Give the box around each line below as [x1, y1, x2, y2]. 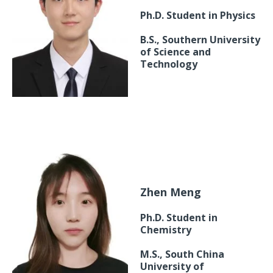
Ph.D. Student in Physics [140, 9, 255, 23]
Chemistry [140, 223, 191, 237]
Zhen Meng [140, 185, 201, 200]
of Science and [140, 45, 211, 59]
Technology [140, 57, 197, 71]
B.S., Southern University [140, 33, 260, 47]
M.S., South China [140, 247, 224, 261]
